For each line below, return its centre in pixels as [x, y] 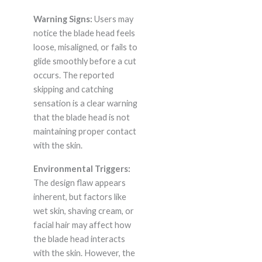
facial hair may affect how [82, 225]
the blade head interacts [79, 239]
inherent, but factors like [80, 197]
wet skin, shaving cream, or [83, 211]
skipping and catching [73, 89]
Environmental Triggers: [82, 169]
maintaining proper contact [85, 132]
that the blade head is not [81, 118]
